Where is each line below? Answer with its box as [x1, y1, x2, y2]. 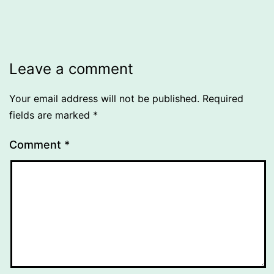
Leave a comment [9, 60, 133, 78]
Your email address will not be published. [9, 92, 199, 105]
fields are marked [9, 109, 93, 121]
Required [202, 92, 243, 105]
